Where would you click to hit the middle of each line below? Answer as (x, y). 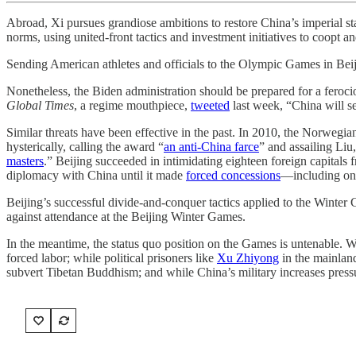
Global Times (40, 105)
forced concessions (233, 175)
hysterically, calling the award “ (85, 146)
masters (25, 161)
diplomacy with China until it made (96, 175)
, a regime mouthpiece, (132, 105)
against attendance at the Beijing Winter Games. (126, 216)
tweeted (210, 105)
